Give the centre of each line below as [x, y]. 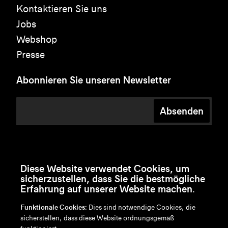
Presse [31, 55]
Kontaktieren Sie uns [62, 9]
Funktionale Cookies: [54, 207]
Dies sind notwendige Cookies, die [141, 207]
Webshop [37, 40]
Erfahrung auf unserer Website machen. [108, 189]
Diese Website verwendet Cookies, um [105, 168]
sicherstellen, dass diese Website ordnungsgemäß [97, 218]
